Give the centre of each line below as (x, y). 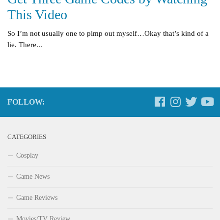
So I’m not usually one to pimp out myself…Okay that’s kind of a (108, 34)
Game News (33, 177)
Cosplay (27, 156)
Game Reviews (37, 198)
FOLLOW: (26, 102)
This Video (37, 15)
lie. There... (25, 45)
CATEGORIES (27, 137)
